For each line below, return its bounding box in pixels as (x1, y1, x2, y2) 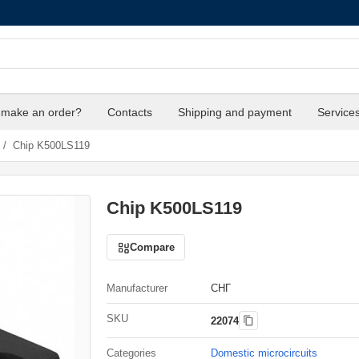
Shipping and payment (178, 106, 292, 119)
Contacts (107, 106, 152, 119)
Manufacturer (107, 282, 167, 294)
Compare (130, 241, 175, 253)
